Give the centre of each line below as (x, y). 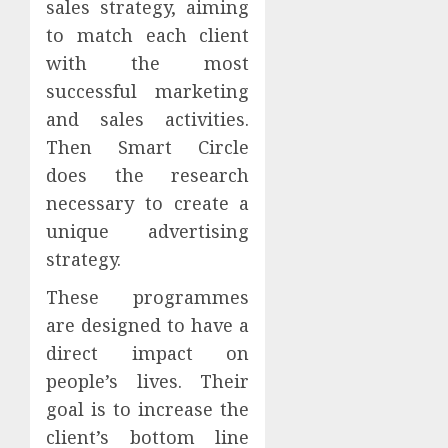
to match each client (148, 34)
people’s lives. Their (148, 380)
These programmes (148, 296)
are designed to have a (148, 324)
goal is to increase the (148, 408)
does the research (148, 174)
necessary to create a (148, 202)
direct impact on (148, 352)
